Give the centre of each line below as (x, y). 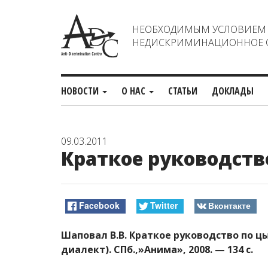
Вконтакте (229, 205)
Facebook (100, 205)
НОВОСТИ (81, 91)
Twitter (164, 205)
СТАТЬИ (183, 91)
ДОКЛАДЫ (233, 91)
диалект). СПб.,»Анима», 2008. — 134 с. (157, 249)
